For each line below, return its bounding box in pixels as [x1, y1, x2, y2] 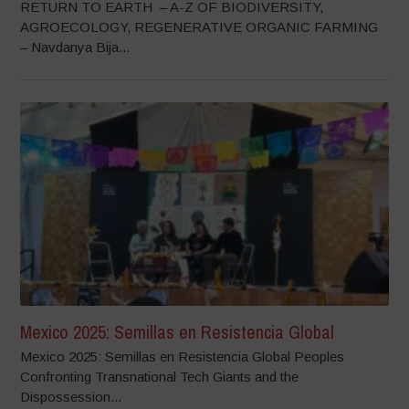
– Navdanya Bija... [20, 39, 131, 56]
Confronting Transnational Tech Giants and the [20, 369, 299, 385]
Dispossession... [20, 389, 122, 405]
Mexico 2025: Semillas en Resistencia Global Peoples [20, 349, 345, 365]
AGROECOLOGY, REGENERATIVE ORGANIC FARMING [20, 19, 383, 36]
